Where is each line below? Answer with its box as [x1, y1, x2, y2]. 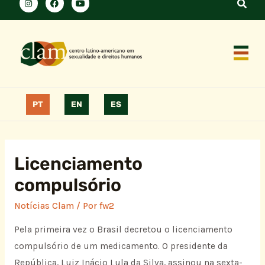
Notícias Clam [14, 200, 74, 211]
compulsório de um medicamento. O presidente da [14, 241, 228, 252]
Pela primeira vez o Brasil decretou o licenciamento [14, 224, 232, 235]
